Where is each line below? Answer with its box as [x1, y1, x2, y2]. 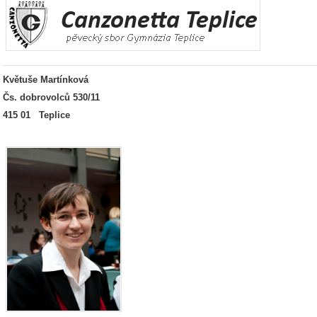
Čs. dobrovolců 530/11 [3, 92, 202, 103]
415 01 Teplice [3, 110, 70, 120]
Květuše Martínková [3, 74, 88, 85]
